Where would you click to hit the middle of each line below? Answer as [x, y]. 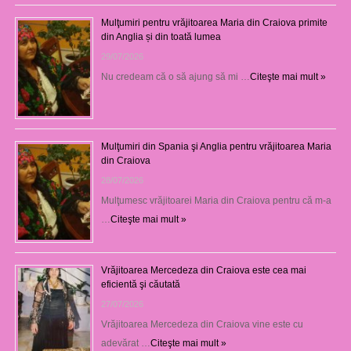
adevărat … [125, 343]
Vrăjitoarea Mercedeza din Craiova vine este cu [202, 324]
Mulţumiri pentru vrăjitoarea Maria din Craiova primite [214, 22]
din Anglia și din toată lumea [161, 36]
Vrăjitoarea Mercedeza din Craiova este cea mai [203, 270]
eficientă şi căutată [140, 284]
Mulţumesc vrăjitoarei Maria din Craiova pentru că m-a [216, 200]
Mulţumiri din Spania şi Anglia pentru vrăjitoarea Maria [216, 146]
